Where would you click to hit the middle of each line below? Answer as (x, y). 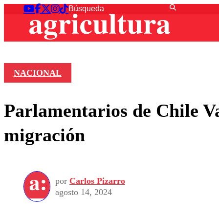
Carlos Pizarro (97, 181)
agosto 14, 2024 (84, 192)
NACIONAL (37, 73)
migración (44, 135)
